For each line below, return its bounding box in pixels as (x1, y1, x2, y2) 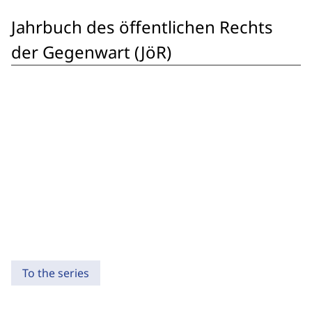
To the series (22, 265, 89, 281)
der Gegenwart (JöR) (11, 40, 171, 63)
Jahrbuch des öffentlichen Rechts (11, 15, 273, 38)
